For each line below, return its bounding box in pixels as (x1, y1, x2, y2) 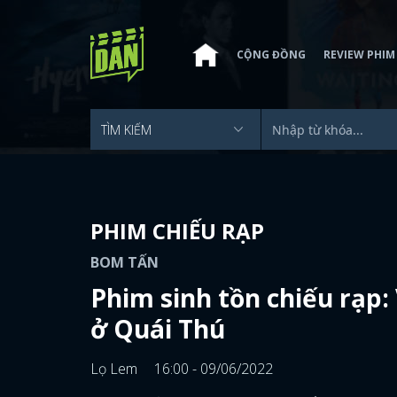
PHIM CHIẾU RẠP (90, 216, 264, 245)
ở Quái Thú (90, 312, 225, 346)
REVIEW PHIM (323, 46, 395, 62)
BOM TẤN (90, 253, 159, 272)
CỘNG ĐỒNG (237, 46, 306, 62)
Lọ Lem (90, 359, 141, 378)
